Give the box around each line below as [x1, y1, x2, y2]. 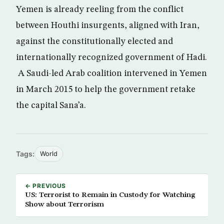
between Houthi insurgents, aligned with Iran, [16, 20, 199, 30]
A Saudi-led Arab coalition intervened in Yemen [16, 68, 207, 78]
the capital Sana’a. [16, 100, 86, 110]
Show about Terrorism [25, 200, 104, 208]
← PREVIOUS [25, 181, 66, 189]
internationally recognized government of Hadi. [16, 52, 207, 62]
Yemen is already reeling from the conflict [16, 4, 183, 14]
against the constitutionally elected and [16, 36, 173, 46]
